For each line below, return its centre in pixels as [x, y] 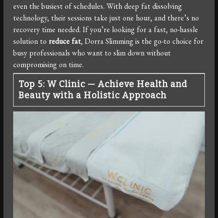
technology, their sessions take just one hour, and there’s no [106, 18]
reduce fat [65, 41]
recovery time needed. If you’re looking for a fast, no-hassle [106, 30]
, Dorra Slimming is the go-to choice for [142, 41]
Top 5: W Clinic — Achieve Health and [103, 84]
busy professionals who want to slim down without [92, 53]
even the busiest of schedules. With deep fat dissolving [98, 6]
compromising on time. [49, 65]
